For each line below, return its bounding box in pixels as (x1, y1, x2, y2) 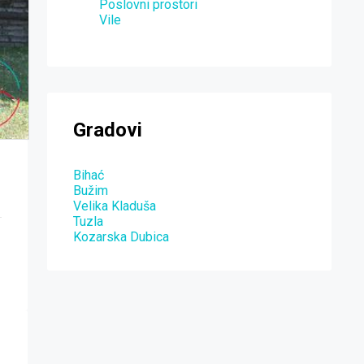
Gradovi (73, 118, 142, 141)
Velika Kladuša (73, 197, 156, 214)
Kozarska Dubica (73, 228, 169, 245)
